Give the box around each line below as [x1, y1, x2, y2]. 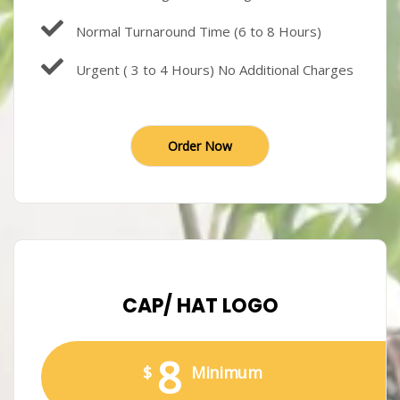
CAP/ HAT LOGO [121, 292, 279, 321]
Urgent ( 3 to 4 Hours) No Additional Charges [72, 61, 354, 79]
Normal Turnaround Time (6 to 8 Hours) [72, 22, 321, 41]
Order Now [168, 137, 232, 155]
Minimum [191, 362, 262, 384]
